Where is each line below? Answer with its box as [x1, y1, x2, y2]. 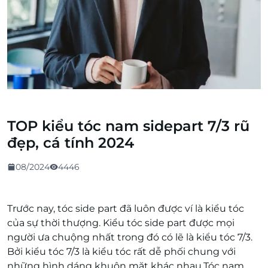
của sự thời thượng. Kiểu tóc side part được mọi [7, 217, 234, 229]
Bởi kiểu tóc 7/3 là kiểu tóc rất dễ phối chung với [7, 246, 236, 257]
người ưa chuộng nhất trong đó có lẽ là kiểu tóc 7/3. [7, 232, 252, 243]
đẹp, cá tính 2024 [7, 134, 134, 151]
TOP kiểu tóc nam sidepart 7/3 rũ [7, 117, 249, 135]
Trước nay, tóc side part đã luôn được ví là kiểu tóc [7, 203, 244, 214]
